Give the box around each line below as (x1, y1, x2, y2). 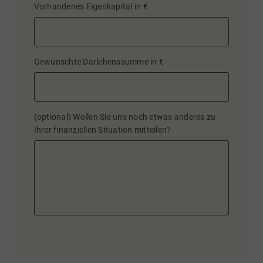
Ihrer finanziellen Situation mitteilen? (33, 125, 171, 136)
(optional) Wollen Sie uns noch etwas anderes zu (33, 112, 216, 123)
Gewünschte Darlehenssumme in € (33, 57, 164, 68)
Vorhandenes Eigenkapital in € (33, 1, 148, 12)
